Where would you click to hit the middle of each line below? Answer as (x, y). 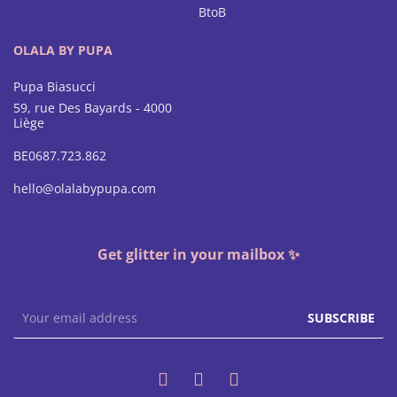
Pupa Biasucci (54, 86)
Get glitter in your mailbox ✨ (198, 254)
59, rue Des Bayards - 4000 (93, 107)
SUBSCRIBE (341, 318)
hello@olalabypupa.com (85, 188)
